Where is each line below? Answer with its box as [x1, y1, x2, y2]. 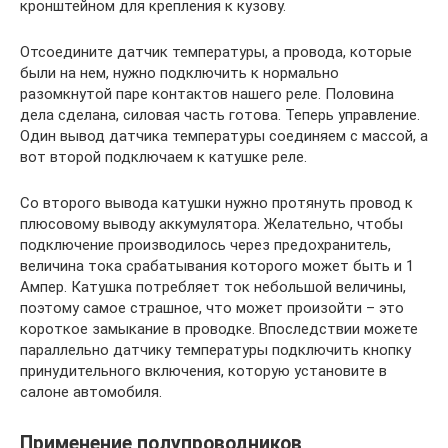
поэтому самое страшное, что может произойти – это [20, 299, 404, 318]
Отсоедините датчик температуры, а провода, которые [20, 43, 412, 62]
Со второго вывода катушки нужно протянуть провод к [20, 194, 413, 213]
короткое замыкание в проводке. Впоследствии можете [20, 320, 418, 339]
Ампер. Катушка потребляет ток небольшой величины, [20, 278, 406, 297]
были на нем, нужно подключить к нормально [20, 64, 339, 83]
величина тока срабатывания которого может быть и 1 [20, 257, 414, 276]
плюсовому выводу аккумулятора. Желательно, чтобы [20, 215, 403, 234]
